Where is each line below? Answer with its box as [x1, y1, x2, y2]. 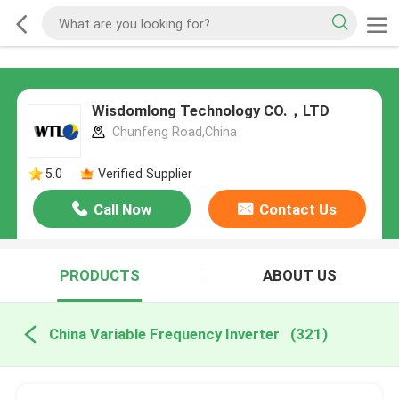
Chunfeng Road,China [108, 125, 237, 140]
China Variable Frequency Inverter [48, 325, 280, 344]
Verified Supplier [97, 167, 192, 182]
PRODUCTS [59, 266, 140, 285]
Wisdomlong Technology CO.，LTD [91, 102, 330, 120]
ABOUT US [262, 266, 337, 285]
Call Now [94, 200, 152, 219]
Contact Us [258, 200, 337, 219]
